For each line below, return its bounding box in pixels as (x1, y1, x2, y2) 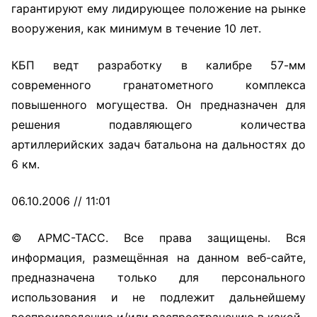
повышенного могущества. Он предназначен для (11, 98, 306, 112)
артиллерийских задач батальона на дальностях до (11, 137, 306, 151)
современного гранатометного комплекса (11, 78, 306, 92)
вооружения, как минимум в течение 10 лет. (11, 21, 261, 35)
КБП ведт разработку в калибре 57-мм (11, 58, 306, 72)
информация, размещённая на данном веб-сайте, (11, 250, 306, 265)
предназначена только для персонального (11, 270, 306, 284)
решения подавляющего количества (11, 117, 306, 132)
